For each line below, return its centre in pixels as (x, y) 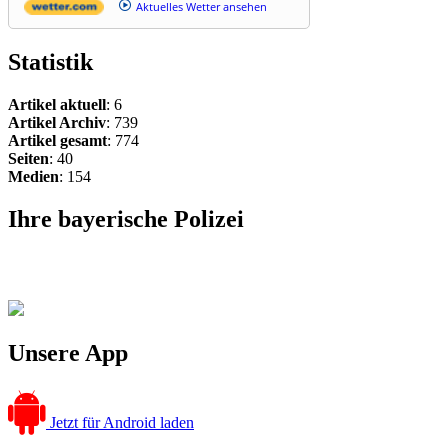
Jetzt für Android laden (122, 422)
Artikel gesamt (57, 141)
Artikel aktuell (57, 105)
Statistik (50, 62)
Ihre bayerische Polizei (126, 218)
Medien (33, 177)
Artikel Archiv (57, 123)
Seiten (28, 159)
